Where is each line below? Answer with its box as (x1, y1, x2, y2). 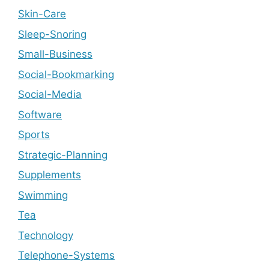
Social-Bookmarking (18, 68, 114, 80)
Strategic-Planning (18, 148, 107, 161)
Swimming (18, 189, 68, 201)
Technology (18, 229, 73, 241)
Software (18, 108, 62, 121)
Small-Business (18, 48, 92, 60)
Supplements (18, 169, 81, 181)
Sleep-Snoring (18, 28, 86, 40)
